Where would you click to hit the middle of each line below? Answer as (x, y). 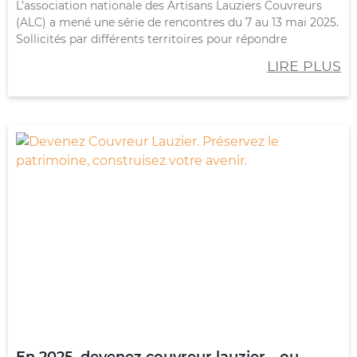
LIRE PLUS (304, 65)
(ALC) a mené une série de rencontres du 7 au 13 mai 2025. (177, 22)
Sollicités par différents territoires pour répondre (151, 39)
